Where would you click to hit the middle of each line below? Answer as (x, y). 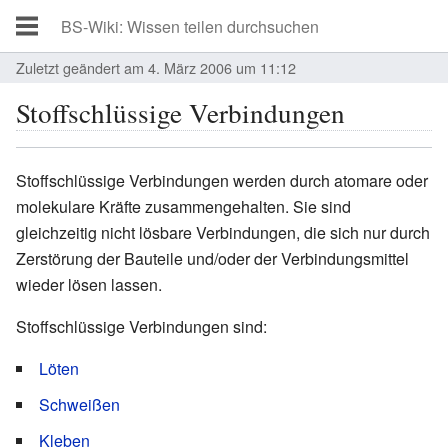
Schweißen (79, 404)
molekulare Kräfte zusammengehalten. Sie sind (183, 206)
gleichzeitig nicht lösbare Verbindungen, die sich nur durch (223, 232)
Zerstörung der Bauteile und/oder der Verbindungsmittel (212, 258)
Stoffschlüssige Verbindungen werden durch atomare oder (222, 180)
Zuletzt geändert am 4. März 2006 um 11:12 (156, 67)
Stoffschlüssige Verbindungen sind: (141, 326)
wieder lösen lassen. (89, 284)
